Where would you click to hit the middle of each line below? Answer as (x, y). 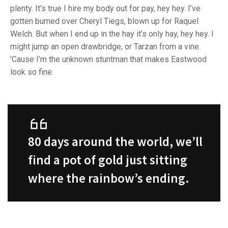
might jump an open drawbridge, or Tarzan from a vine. (105, 47)
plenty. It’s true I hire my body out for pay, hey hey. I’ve (105, 9)
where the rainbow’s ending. (109, 178)
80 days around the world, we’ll (115, 142)
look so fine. (33, 72)
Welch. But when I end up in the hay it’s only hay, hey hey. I (112, 34)
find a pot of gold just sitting (108, 160)
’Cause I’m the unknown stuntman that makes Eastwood (108, 60)
